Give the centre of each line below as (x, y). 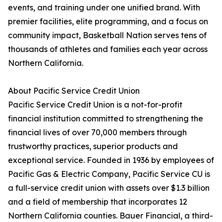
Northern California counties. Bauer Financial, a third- (111, 216)
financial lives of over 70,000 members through (97, 133)
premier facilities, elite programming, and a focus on (108, 22)
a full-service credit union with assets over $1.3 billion (109, 188)
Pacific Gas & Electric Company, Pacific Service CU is (109, 174)
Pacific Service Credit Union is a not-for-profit (95, 105)
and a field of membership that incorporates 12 (98, 202)
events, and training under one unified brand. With (104, 8)
